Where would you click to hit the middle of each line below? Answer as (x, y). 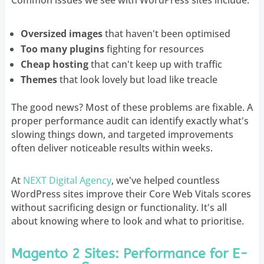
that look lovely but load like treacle (137, 79)
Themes (39, 79)
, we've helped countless (165, 180)
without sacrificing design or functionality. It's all (119, 207)
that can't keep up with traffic (155, 64)
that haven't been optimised (166, 33)
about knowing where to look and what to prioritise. (127, 221)
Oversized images (61, 33)
